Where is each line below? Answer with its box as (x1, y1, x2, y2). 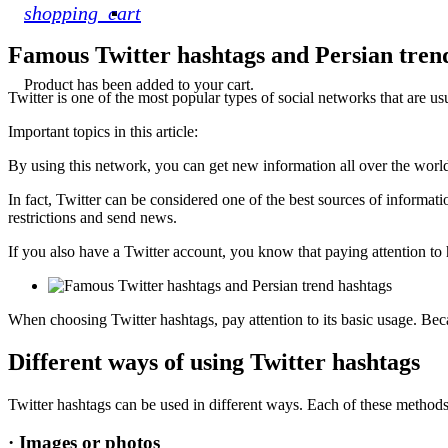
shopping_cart (24, 2, 141, 24)
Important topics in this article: (8, 122, 198, 140)
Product (24, 76, 73, 93)
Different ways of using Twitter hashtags (8, 348, 420, 375)
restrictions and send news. (8, 208, 177, 226)
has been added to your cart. (73, 76, 254, 93)
